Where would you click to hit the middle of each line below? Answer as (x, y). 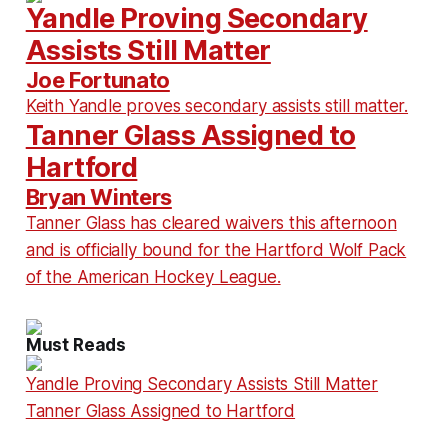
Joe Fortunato (97, 80)
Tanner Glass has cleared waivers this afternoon (211, 223)
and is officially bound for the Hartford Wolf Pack (216, 250)
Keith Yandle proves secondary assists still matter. (217, 106)
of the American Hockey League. (153, 277)
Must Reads (76, 345)
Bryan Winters (98, 197)
